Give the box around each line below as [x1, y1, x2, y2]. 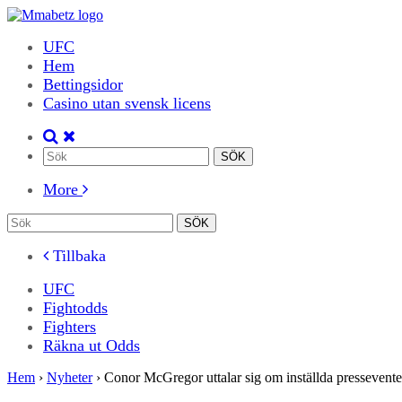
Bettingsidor [43, 75, 123, 93]
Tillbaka [48, 248, 106, 264]
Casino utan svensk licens [43, 94, 211, 112]
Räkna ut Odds [43, 336, 140, 354]
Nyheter [47, 370, 92, 385]
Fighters [43, 318, 96, 336]
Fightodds [43, 299, 108, 317]
